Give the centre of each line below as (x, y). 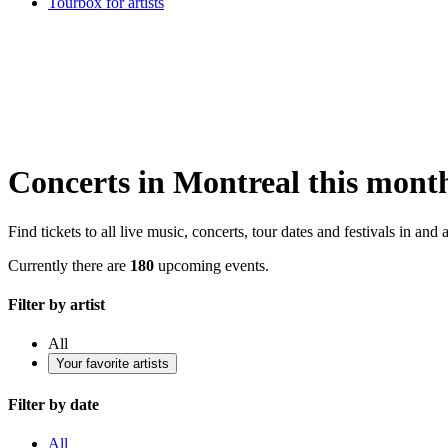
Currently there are (69, 265)
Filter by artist (56, 305)
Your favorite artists (112, 364)
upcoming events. (211, 265)
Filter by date (53, 404)
